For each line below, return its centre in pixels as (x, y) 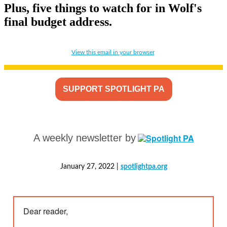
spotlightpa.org (144, 166)
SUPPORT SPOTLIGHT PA (113, 89)
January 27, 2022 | (89, 166)
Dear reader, (46, 211)
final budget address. (58, 22)
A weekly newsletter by (84, 138)
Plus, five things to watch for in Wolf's (103, 8)
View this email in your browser (113, 52)
